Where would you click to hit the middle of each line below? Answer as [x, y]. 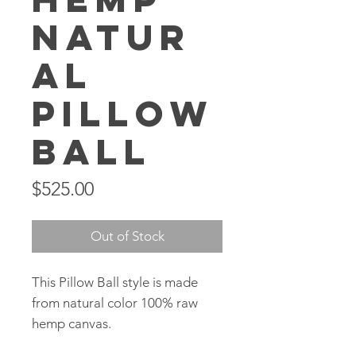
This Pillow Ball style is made [115, 282]
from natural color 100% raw [115, 302]
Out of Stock [127, 236]
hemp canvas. [73, 323]
